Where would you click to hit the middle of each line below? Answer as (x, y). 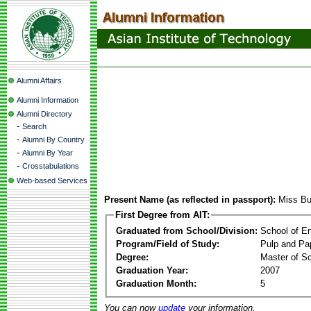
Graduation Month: (156, 283)
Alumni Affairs (39, 81)
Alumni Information (48, 100)
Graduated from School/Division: (187, 230)
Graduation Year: (152, 270)
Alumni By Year (48, 153)
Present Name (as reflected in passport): (190, 200)
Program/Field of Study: (168, 244)
